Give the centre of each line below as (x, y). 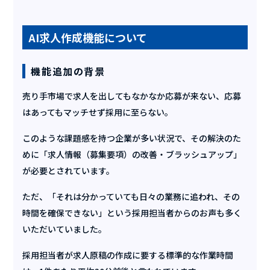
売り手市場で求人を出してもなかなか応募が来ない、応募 (132, 96)
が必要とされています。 (69, 170)
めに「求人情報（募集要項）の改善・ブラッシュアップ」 (132, 154)
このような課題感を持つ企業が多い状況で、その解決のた (132, 138)
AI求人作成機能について (88, 37)
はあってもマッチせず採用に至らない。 (98, 112)
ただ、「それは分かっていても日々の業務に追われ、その (131, 196)
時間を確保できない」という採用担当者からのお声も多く (132, 212)
